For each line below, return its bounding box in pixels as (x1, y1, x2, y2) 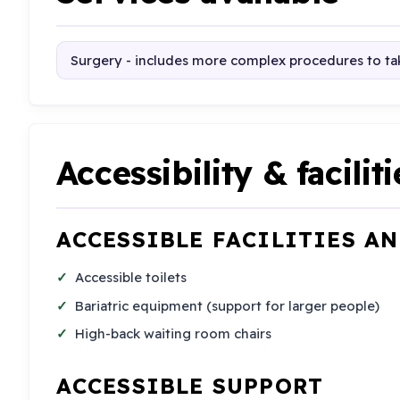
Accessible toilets (75, 269, 187, 287)
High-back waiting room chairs (75, 325, 272, 343)
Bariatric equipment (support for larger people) (75, 296, 380, 314)
